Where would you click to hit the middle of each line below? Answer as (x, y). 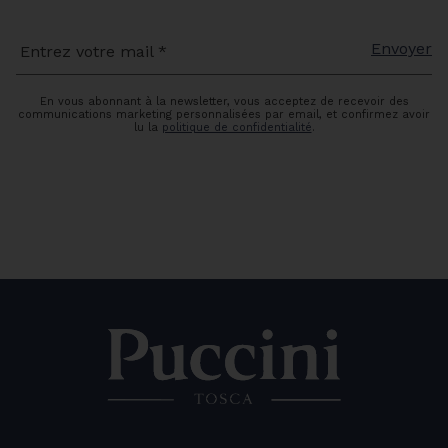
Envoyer (401, 49)
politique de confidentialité (236, 128)
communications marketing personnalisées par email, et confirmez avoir (224, 115)
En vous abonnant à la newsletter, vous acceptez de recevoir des (224, 102)
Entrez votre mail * (93, 52)
